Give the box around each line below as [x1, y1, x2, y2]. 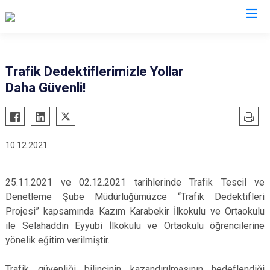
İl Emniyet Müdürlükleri [67, 33, 202, 48]
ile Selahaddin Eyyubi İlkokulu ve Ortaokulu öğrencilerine [5, 220, 265, 231]
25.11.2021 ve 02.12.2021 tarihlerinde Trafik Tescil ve [5, 177, 265, 188]
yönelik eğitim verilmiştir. [5, 234, 115, 246]
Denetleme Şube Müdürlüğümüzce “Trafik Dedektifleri [5, 191, 265, 202]
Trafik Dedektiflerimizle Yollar [5, 64, 183, 79]
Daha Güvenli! [5, 80, 86, 95]
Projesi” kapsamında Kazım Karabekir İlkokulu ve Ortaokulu [5, 206, 265, 217]
